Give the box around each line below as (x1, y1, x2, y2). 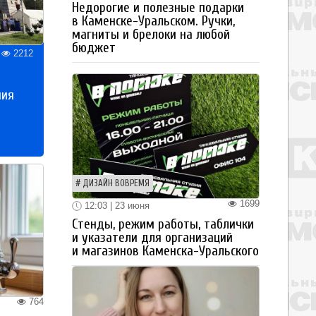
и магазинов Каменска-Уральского (72, 243, 259, 260)
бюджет (72, 39, 116, 56)
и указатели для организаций (72, 230, 233, 246)
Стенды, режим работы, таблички (72, 217, 254, 233)
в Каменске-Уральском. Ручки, (72, 13, 235, 29)
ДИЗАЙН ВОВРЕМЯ (83, 178, 150, 188)
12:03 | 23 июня (82, 200, 150, 211)
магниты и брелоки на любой (72, 26, 230, 42)
